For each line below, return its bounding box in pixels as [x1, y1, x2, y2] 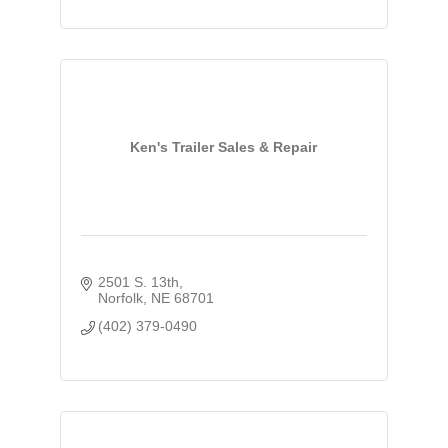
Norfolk [98, 289, 144, 306]
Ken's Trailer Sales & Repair [130, 139, 318, 156]
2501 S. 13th [98, 273, 180, 290]
